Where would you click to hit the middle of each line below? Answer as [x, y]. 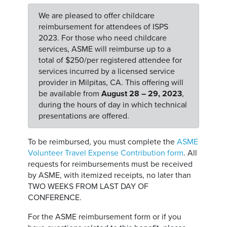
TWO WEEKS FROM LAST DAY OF [88, 186]
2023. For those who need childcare [103, 38]
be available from [70, 94]
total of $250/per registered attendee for [110, 60]
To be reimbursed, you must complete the [103, 142]
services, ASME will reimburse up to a [105, 49]
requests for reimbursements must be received [110, 164]
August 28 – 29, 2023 [142, 94]
